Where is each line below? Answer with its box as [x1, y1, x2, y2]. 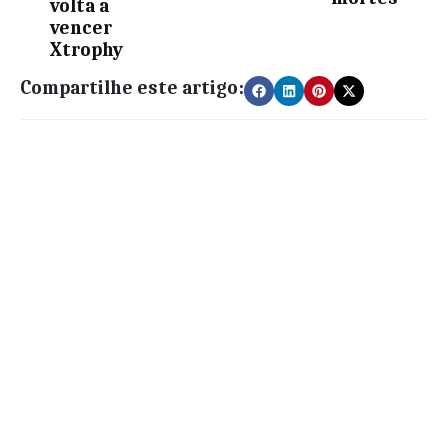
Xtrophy [50, 39, 123, 61]
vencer [50, 17, 112, 39]
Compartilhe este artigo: [20, 77, 244, 99]
